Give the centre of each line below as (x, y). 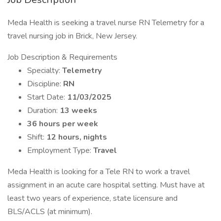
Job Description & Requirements (62, 57)
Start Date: (47, 97)
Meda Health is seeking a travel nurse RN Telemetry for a (106, 23)
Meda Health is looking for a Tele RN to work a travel (99, 172)
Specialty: (45, 71)
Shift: (37, 137)
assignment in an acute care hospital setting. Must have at (106, 185)
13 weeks (78, 110)
